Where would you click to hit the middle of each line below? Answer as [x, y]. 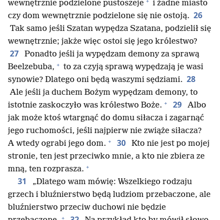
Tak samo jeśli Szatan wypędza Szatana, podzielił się [110, 29]
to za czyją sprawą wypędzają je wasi [132, 67]
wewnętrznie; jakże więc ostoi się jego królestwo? [103, 41]
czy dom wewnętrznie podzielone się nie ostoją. [99, 16]
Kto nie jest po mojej [170, 144]
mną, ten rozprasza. [46, 169]
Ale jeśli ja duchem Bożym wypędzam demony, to [103, 93]
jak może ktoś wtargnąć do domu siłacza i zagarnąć [106, 118]
